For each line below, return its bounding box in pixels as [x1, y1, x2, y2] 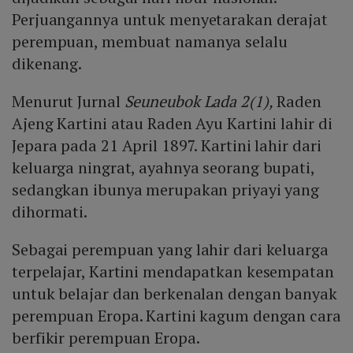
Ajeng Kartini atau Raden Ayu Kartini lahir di [12, 113, 333, 135]
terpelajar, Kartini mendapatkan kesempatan [12, 261, 334, 283]
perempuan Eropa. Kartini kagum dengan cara [12, 305, 341, 327]
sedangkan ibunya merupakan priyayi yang [12, 179, 320, 201]
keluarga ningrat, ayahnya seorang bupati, [12, 157, 314, 179]
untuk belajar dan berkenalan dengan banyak [12, 283, 337, 305]
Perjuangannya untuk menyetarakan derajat [12, 9, 328, 31]
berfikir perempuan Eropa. [12, 327, 200, 349]
